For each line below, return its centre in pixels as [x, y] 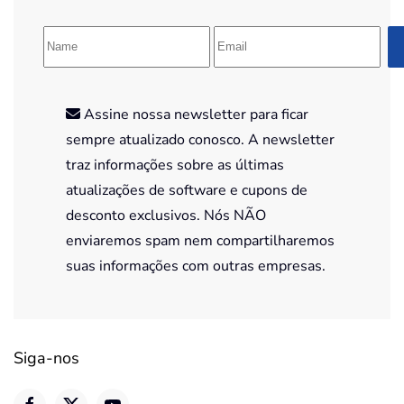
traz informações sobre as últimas [175, 165]
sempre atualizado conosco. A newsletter [200, 139]
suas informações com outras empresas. [196, 266]
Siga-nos [46, 358]
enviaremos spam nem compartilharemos [200, 240]
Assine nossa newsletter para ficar [194, 114]
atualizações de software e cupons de [187, 190]
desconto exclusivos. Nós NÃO [166, 215]
